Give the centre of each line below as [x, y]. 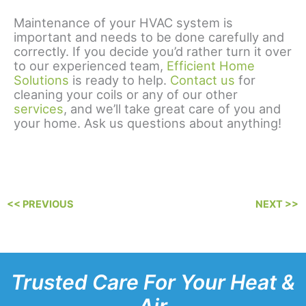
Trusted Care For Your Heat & [153, 282]
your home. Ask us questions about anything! [148, 123]
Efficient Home [211, 66]
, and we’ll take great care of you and [172, 109]
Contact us [203, 80]
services [39, 109]
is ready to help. [120, 80]
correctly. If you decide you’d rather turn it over [153, 52]
